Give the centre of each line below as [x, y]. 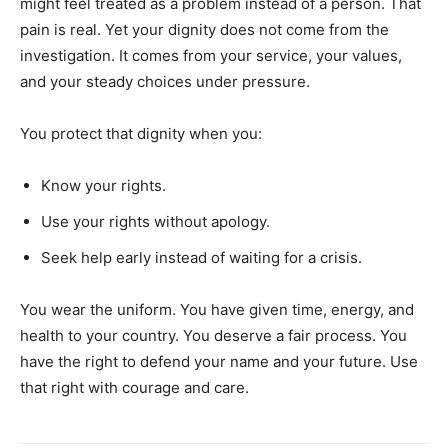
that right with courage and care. [134, 387]
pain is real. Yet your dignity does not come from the [204, 29]
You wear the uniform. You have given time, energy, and [217, 309]
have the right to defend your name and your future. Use [219, 361]
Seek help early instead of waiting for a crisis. [201, 257]
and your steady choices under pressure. [165, 81]
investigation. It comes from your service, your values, [211, 55]
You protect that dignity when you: [141, 133]
